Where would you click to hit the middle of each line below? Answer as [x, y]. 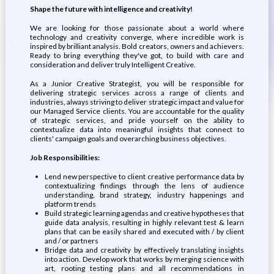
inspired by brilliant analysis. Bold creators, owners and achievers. [137, 46]
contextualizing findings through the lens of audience [144, 186]
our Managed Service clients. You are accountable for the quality [137, 111]
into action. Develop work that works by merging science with [144, 259]
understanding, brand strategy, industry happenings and [144, 195]
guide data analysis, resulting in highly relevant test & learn [144, 222]
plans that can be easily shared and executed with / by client [144, 231]
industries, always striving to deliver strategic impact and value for [137, 102]
